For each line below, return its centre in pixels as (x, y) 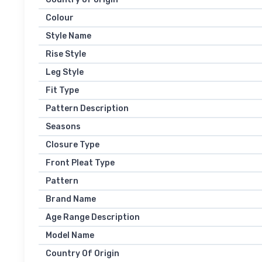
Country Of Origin (82, 254)
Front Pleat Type (80, 163)
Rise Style (66, 54)
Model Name (70, 236)
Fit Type (62, 91)
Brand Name (71, 199)
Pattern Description (87, 109)
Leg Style (65, 73)
